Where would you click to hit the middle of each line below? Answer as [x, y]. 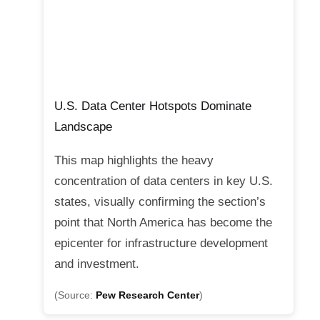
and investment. [97, 264]
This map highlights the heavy [134, 161]
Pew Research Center [147, 296]
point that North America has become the [163, 223]
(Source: [75, 296]
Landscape [83, 127]
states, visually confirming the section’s [160, 202]
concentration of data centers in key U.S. [164, 181]
